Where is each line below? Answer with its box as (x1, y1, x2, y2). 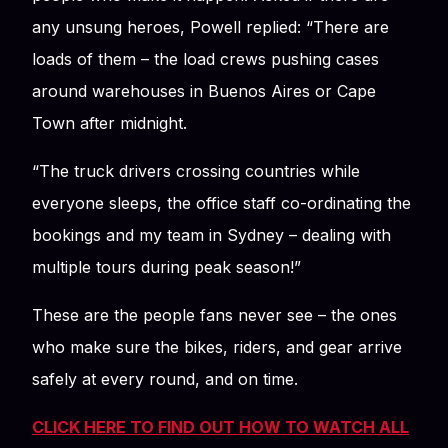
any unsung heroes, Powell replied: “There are (32, 16, 389, 37)
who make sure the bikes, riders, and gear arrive (32, 336, 402, 357)
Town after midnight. (32, 112, 187, 133)
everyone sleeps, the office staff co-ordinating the (32, 192, 411, 213)
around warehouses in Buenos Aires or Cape (32, 80, 376, 101)
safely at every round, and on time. (32, 368, 298, 389)
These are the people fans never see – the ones (32, 304, 397, 325)
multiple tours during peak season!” (32, 256, 301, 277)
